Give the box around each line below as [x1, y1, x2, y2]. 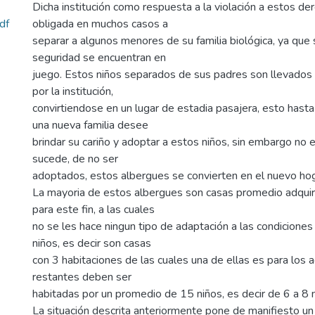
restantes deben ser [32, 269, 131, 285]
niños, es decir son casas [32, 236, 151, 251]
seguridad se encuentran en [32, 50, 166, 65]
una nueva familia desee [32, 117, 148, 133]
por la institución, [32, 84, 113, 99]
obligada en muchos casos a [32, 16, 168, 32]
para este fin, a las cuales [32, 202, 155, 217]
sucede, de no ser [32, 151, 118, 167]
